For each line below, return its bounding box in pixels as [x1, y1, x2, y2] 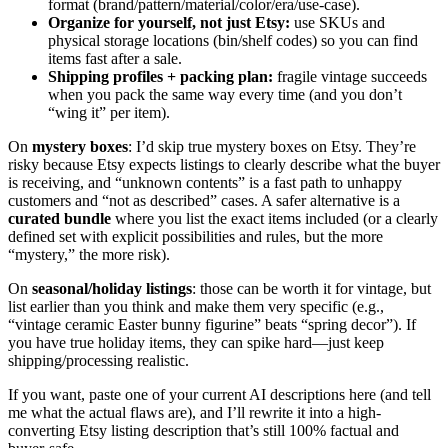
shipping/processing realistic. [8, 351, 189, 369]
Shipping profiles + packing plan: [48, 67, 273, 85]
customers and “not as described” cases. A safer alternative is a [8, 191, 400, 209]
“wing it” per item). [48, 103, 170, 121]
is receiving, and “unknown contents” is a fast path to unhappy [8, 173, 402, 191]
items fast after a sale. [48, 49, 182, 67]
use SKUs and [290, 13, 385, 31]
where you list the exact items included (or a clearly [111, 209, 438, 227]
